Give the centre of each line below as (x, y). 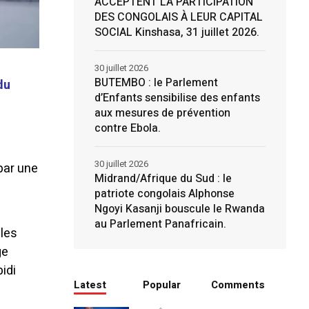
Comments (238, 285)
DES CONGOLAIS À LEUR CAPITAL (178, 17)
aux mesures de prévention (162, 113)
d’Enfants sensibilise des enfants (177, 98)
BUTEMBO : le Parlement (156, 83)
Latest (90, 285)
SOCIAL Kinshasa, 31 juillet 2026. (177, 32)
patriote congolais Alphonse (164, 194)
